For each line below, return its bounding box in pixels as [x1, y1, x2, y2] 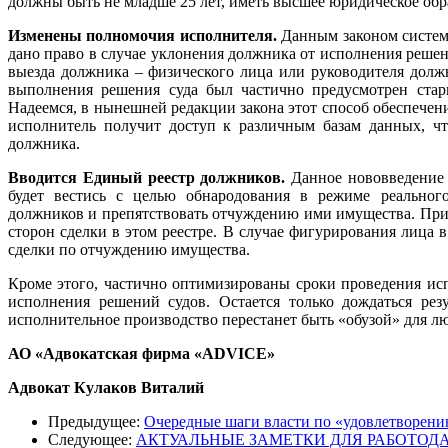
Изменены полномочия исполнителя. [8, 26, 282, 44]
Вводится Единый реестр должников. [8, 168, 291, 186]
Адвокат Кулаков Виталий [8, 378, 204, 396]
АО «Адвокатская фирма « [8, 344, 202, 362]
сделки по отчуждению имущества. [8, 240, 250, 258]
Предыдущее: [48, 412, 144, 430]
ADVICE [202, 344, 267, 362]
